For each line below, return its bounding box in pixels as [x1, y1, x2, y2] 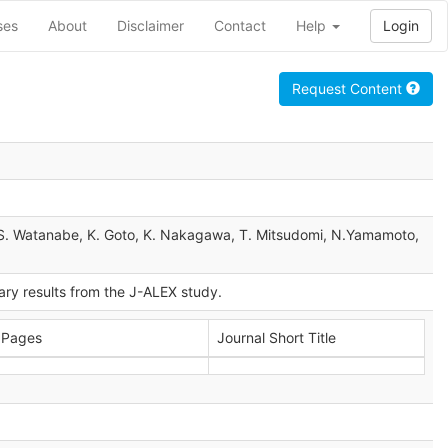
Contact [214, 17, 266, 34]
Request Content [292, 80, 406, 97]
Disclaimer [117, 17, 184, 34]
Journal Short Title [217, 329, 336, 346]
